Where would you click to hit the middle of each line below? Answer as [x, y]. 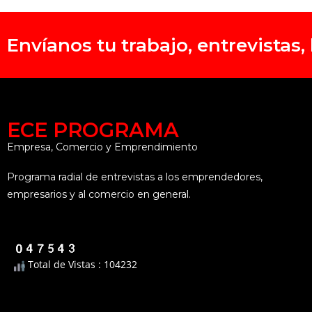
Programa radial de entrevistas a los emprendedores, [135, 177]
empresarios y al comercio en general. [99, 195]
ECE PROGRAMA [93, 130]
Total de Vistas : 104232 [81, 265]
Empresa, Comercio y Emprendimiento [102, 147]
